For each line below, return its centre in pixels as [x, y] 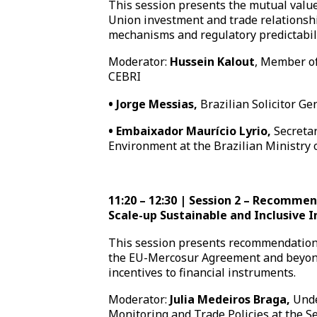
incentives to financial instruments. [204, 272]
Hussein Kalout [213, 62]
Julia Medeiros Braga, [230, 300]
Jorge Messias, [157, 104]
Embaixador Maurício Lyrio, [194, 131]
